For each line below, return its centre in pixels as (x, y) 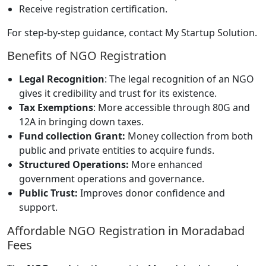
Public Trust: (48, 193)
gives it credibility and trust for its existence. (119, 93)
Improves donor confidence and (151, 193)
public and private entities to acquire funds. (117, 150)
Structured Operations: (75, 164)
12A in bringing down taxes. (83, 121)
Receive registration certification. (93, 9)
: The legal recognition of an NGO (179, 79)
